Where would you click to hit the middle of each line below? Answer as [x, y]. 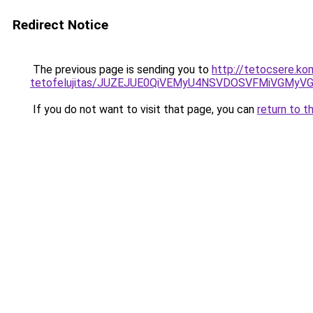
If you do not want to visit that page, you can [144, 109]
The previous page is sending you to [121, 70]
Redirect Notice [60, 25]
